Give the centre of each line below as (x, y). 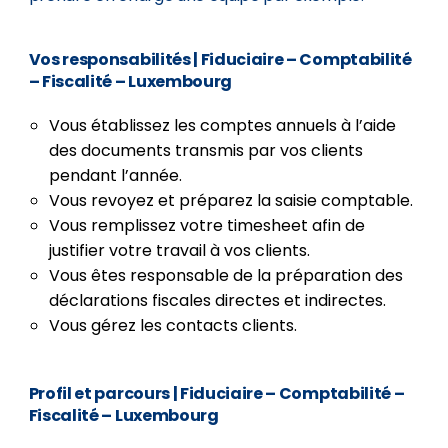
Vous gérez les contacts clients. (172, 325)
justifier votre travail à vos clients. (179, 250)
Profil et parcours (100, 393)
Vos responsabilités (111, 59)
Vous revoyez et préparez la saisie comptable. (230, 200)
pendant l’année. (115, 175)
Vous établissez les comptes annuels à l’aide (222, 125)
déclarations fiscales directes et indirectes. (217, 300)
